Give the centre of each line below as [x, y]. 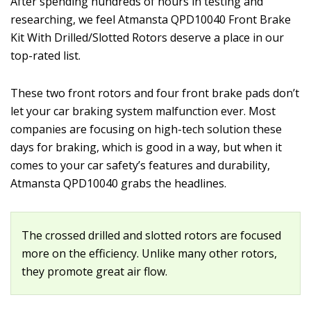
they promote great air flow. [94, 271]
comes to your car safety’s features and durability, [140, 165]
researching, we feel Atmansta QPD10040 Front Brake [151, 19]
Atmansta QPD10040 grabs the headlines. [118, 183]
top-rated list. [45, 55]
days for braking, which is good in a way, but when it [146, 147]
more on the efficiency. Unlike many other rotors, [149, 253]
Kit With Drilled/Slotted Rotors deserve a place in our [147, 37]
